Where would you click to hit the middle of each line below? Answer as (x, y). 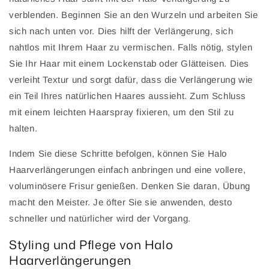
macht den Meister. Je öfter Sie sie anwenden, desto (121, 202)
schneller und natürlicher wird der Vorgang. (100, 219)
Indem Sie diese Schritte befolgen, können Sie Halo (118, 154)
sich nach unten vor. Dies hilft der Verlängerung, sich (121, 31)
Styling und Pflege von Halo (91, 244)
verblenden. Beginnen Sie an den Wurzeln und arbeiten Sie (134, 15)
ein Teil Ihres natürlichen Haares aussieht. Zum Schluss (128, 96)
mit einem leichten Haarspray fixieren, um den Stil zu (122, 112)
